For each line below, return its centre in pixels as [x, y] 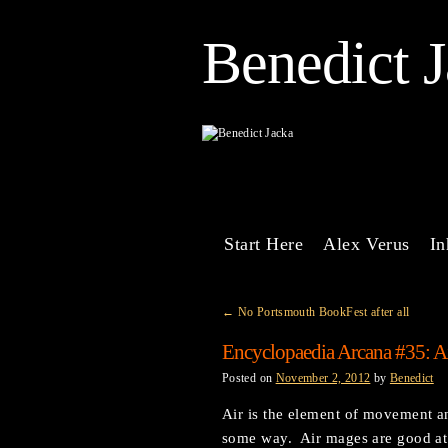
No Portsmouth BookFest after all [322, 312]
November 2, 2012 [323, 378]
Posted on [247, 378]
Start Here [264, 244]
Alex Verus [366, 244]
